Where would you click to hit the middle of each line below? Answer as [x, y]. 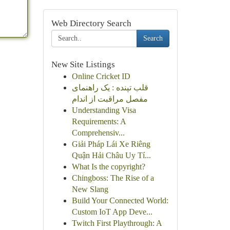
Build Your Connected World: [120, 200]
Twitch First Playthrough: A [117, 223]
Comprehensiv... [98, 133]
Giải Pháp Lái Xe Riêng [111, 144]
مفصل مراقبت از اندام [110, 99]
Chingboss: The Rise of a [113, 178]
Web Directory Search [91, 23]
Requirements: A [99, 121]
